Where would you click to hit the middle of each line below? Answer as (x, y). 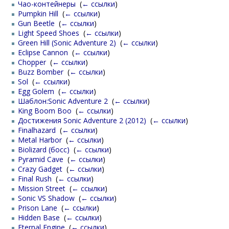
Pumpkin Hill (38, 14)
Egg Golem (36, 91)
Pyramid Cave (41, 159)
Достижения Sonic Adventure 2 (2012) (82, 121)
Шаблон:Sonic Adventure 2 (63, 101)
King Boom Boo (45, 111)
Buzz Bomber (41, 72)
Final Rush (35, 179)
